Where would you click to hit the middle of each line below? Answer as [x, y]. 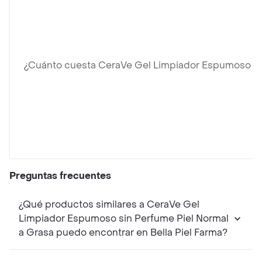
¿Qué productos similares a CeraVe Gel [109, 205]
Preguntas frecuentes [60, 176]
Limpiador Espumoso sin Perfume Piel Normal [124, 219]
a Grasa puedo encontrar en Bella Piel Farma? [123, 233]
